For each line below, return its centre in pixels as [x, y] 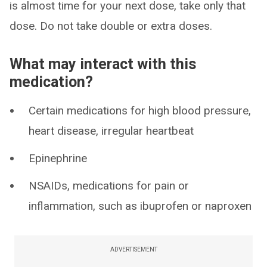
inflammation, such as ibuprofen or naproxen [140, 206]
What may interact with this [103, 64]
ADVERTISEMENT [133, 249]
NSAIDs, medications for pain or [109, 186]
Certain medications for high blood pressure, [140, 111]
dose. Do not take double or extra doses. [111, 26]
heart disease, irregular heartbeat [111, 131]
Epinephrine [58, 158]
